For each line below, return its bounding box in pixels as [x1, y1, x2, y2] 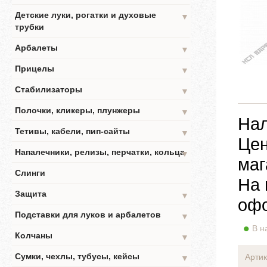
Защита [15, 189, 46, 198]
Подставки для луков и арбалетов [15, 210, 161, 219]
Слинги [15, 168, 45, 178]
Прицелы [15, 64, 54, 73]
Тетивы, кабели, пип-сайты [15, 126, 130, 136]
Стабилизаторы [15, 85, 82, 94]
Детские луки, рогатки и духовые [15, 10, 156, 20]
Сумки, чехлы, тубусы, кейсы [15, 252, 139, 261]
